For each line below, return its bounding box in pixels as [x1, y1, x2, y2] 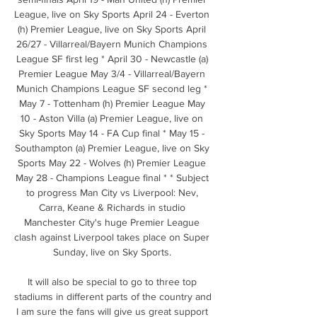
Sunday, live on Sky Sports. [52, 246, 174, 258]
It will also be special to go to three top [27, 275, 197, 287]
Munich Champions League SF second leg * [16, 82, 207, 94]
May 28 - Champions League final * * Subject [15, 171, 209, 183]
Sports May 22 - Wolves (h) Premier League [18, 156, 206, 168]
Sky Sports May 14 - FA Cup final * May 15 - [19, 127, 204, 139]
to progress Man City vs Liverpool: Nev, [25, 186, 198, 198]
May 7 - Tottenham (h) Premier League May [18, 97, 205, 109]
